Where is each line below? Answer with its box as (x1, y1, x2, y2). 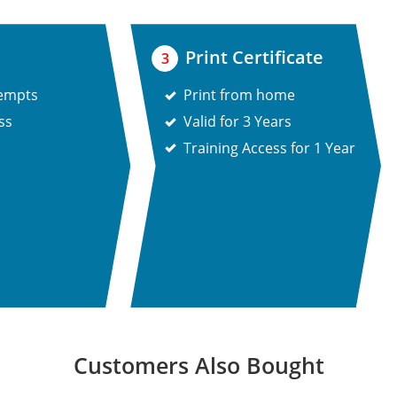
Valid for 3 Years (183, 112, 292, 132)
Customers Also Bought (73, 350, 324, 381)
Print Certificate (185, 45, 324, 70)
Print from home (183, 85, 296, 105)
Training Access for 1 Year (183, 137, 356, 158)
